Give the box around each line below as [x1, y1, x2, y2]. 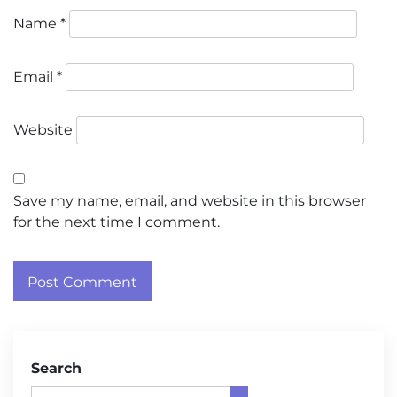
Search [31, 360, 82, 378]
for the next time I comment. [13, 214, 220, 231]
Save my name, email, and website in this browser [13, 192, 366, 210]
